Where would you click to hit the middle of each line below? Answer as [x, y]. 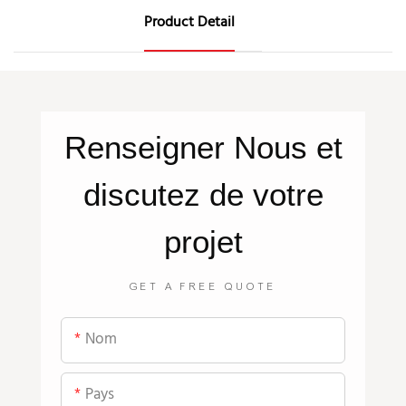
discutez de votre [203, 194]
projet [203, 241]
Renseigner [149, 147]
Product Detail [189, 23]
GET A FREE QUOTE [203, 287]
